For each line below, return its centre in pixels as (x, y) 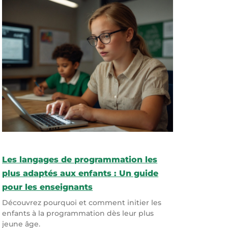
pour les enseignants (48, 187)
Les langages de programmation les (80, 159)
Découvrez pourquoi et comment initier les (82, 202)
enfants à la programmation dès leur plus (78, 213)
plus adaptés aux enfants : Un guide (80, 173)
